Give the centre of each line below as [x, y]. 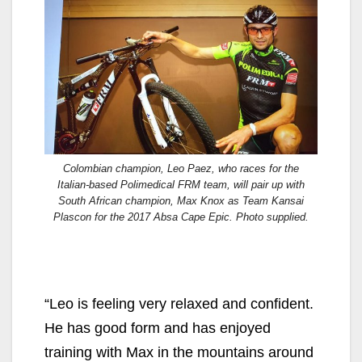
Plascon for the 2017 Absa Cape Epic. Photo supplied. [181, 217]
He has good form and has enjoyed [158, 328]
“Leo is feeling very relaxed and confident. [179, 303]
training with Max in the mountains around [179, 352]
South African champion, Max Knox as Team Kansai [181, 200]
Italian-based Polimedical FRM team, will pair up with [181, 184]
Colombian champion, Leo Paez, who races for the [181, 168]
